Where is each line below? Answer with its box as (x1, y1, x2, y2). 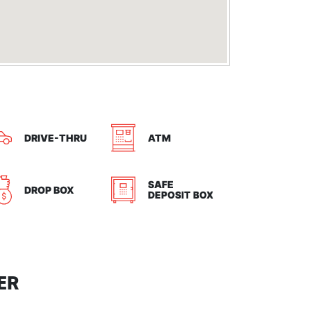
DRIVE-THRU (24, 132, 87, 144)
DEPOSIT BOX (148, 189, 214, 201)
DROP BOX (24, 184, 74, 196)
